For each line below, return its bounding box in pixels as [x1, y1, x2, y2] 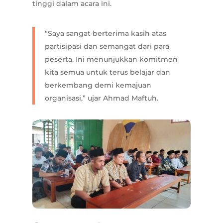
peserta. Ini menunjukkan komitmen [44, 54, 178, 64]
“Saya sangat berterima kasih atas [44, 28, 166, 38]
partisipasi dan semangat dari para [44, 41, 169, 51]
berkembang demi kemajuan [44, 80, 151, 90]
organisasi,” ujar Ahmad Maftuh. [44, 93, 158, 103]
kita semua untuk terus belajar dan [44, 67, 170, 77]
